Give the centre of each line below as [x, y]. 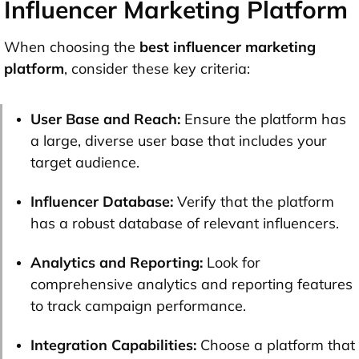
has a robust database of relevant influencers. [185, 223]
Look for [234, 262]
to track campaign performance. [138, 305]
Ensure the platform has [263, 119]
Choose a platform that [276, 345]
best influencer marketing [228, 46]
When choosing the [72, 46]
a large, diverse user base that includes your [179, 140]
